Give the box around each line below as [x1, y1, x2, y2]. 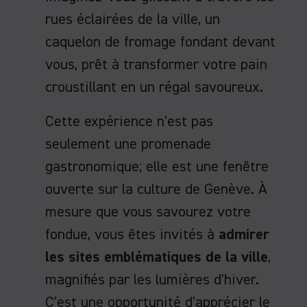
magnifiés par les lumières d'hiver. [45, 273, 259, 288]
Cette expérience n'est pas [45, 114, 213, 130]
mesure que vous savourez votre [45, 205, 251, 221]
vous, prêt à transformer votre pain [45, 57, 267, 73]
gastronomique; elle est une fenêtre [45, 160, 269, 175]
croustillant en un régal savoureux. [45, 79, 263, 95]
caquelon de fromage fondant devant [45, 34, 275, 50]
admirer [219, 228, 269, 243]
